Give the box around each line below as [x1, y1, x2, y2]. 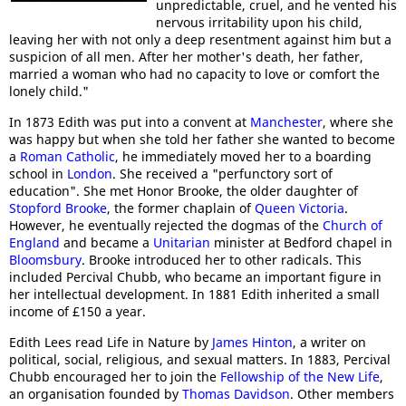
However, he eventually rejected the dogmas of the [9, 217, 323, 234]
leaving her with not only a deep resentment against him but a [9, 31, 391, 48]
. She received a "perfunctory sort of [112, 165, 333, 182]
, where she [323, 113, 393, 130]
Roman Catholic [20, 148, 115, 165]
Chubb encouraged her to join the [9, 368, 220, 385]
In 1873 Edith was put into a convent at [9, 113, 250, 130]
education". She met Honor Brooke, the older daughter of [9, 182, 358, 199]
